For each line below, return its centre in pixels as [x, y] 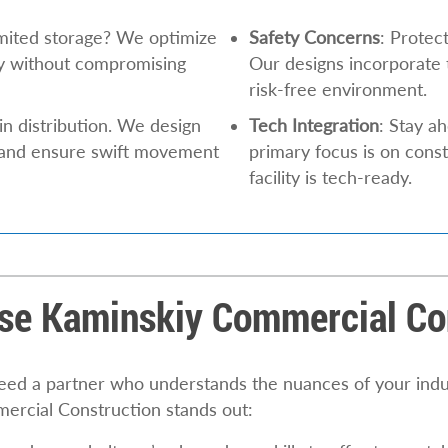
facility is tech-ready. [331, 177]
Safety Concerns [315, 37]
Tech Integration [314, 125]
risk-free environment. [338, 89]
